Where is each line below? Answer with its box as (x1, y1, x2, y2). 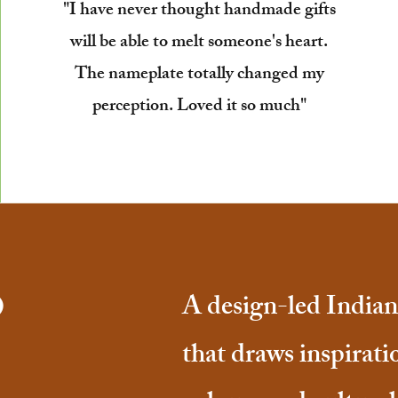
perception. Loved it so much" (92, 91, 306, 123)
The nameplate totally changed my (74, 59, 324, 91)
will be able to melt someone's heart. (70, 27, 329, 59)
